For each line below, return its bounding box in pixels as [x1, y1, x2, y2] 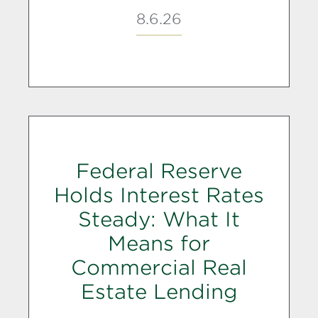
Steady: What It [78, 207, 240, 231]
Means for [108, 231, 210, 256]
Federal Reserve [76, 159, 242, 183]
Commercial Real [71, 256, 247, 280]
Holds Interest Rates [54, 183, 264, 207]
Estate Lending [80, 280, 238, 304]
